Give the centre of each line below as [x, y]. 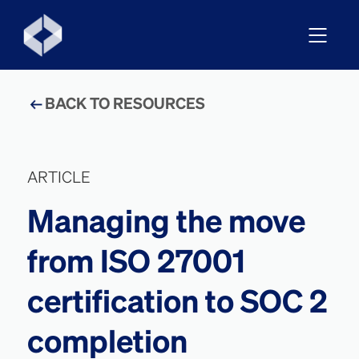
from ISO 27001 [136, 264]
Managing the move [166, 224]
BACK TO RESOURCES [125, 104]
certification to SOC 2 [177, 304]
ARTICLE [58, 178]
